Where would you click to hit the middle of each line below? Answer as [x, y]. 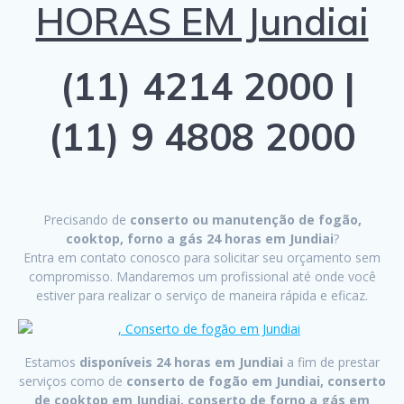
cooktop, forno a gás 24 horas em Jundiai [199, 239]
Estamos [52, 363]
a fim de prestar [333, 363]
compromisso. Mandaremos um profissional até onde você [202, 277]
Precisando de [84, 220]
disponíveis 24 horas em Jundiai [183, 363]
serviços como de [72, 381]
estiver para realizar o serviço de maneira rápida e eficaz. [202, 296]
